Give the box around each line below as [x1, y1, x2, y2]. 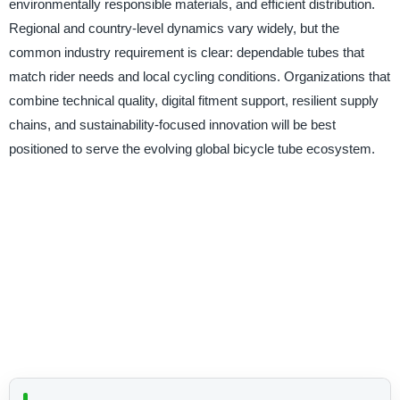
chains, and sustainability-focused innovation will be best [8, 117, 336, 133]
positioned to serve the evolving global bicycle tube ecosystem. [8, 141, 375, 157]
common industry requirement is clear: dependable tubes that [8, 45, 364, 61]
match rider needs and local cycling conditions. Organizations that [8, 69, 390, 85]
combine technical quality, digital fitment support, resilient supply [8, 93, 379, 109]
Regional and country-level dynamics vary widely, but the [8, 21, 339, 37]
